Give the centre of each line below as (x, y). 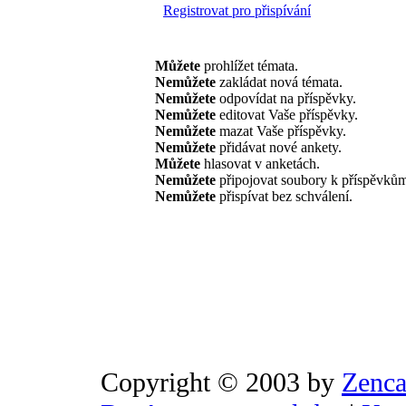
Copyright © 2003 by (221, 382)
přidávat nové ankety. (279, 147)
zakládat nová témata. (279, 82)
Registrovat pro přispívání (237, 10)
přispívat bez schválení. (284, 196)
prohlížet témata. (249, 65)
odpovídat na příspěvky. (286, 98)
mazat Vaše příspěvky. (281, 130)
